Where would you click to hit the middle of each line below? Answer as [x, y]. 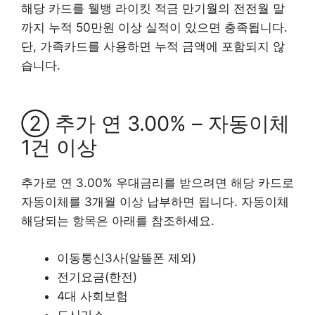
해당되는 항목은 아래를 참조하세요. [118, 221]
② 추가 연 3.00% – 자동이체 [155, 124]
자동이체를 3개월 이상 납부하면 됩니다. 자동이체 [155, 202]
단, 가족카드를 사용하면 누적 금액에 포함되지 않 [153, 46]
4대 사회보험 [92, 296]
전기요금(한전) [97, 277]
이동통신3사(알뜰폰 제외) [127, 258]
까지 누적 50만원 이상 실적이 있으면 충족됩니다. [154, 27]
